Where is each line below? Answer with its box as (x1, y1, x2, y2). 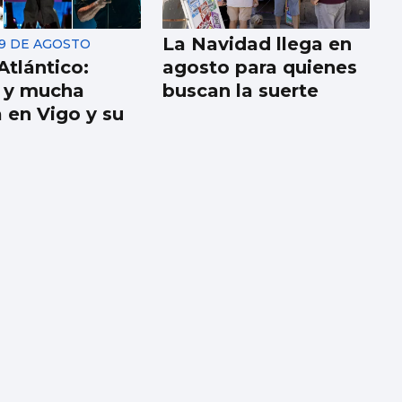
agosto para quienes (162, 57, 358, 79)
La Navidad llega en (162, 33, 353, 56)
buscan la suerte (162, 80, 319, 102)
